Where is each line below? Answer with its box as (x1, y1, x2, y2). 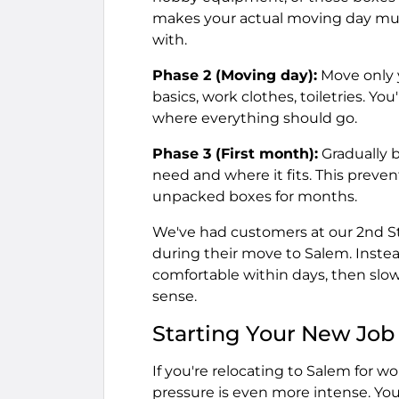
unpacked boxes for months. (152, 187, 357, 205)
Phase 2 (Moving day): (152, 66, 317, 84)
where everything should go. (152, 109, 357, 126)
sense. (152, 287, 197, 305)
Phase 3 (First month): (152, 144, 318, 162)
